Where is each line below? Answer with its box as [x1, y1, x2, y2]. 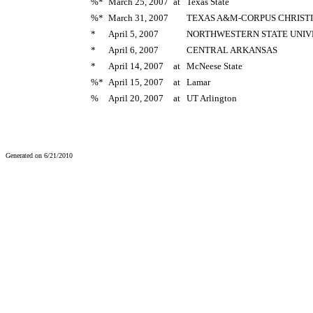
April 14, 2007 [108, 60, 163, 71]
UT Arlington [187, 92, 237, 103]
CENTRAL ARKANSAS [187, 44, 277, 55]
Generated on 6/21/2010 [6, 151, 73, 159]
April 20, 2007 [108, 92, 163, 103]
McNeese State [187, 60, 242, 71]
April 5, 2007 [108, 28, 159, 39]
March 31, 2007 [108, 12, 168, 23]
